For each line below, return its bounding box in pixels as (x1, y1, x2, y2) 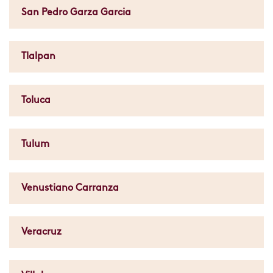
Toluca (21, 96, 51, 105)
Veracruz (21, 227, 62, 237)
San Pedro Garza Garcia (21, 8, 131, 18)
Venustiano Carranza (21, 183, 119, 193)
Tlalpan (21, 52, 55, 62)
